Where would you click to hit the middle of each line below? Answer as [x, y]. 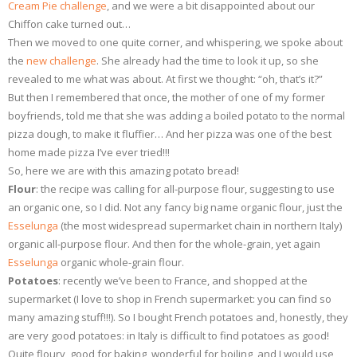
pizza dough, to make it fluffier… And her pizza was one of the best [170, 134]
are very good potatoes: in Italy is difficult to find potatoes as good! [169, 335]
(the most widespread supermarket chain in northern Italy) [200, 226]
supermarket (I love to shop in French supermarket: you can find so [170, 299]
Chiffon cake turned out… [69, 24]
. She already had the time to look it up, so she [208, 61]
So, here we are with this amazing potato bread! [124, 171]
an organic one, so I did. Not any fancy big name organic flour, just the [175, 207]
